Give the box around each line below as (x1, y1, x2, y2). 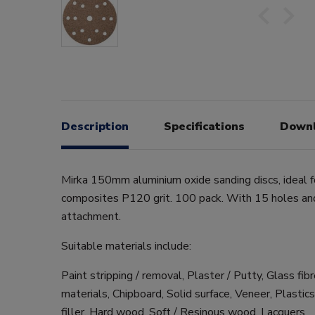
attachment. (61, 208, 121, 224)
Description (61, 118, 129, 134)
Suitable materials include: (61, 238, 191, 254)
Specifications (164, 118, 245, 134)
